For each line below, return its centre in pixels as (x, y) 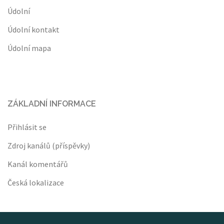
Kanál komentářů (38, 164)
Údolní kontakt (33, 29)
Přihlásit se (27, 127)
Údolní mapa (29, 48)
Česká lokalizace (36, 182)
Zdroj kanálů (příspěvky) (49, 145)
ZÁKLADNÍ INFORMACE (52, 104)
